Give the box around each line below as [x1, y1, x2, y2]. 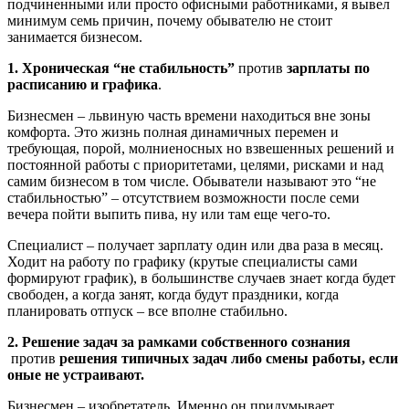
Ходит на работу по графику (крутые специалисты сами [7, 253, 358, 269]
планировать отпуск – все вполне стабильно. [7, 302, 288, 319]
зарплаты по [287, 59, 370, 76]
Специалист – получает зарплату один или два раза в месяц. [7, 236, 383, 253]
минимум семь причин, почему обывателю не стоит [7, 12, 332, 28]
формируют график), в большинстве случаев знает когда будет [7, 269, 395, 286]
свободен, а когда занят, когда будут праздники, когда [7, 286, 339, 302]
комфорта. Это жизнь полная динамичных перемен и [7, 123, 339, 140]
